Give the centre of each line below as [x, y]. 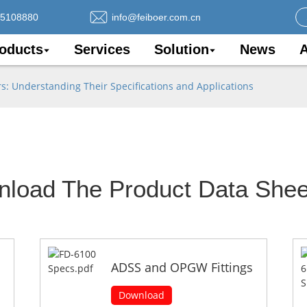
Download [142, 295]
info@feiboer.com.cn [156, 17]
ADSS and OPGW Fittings [182, 267]
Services [102, 49]
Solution [182, 49]
